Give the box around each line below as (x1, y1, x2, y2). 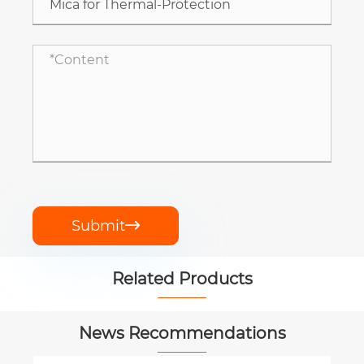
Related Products (111, 269, 253, 289)
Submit (71, 217, 125, 236)
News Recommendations (78, 323, 286, 344)
